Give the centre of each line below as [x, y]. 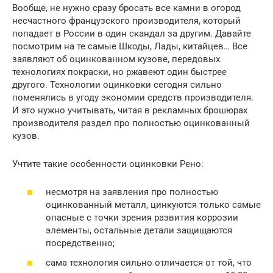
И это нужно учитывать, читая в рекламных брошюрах [130, 110]
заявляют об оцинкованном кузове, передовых [116, 59]
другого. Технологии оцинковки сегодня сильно [117, 84]
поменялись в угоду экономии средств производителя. [133, 97]
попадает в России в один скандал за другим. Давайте [132, 33]
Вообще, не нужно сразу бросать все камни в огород [126, 8]
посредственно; [80, 243]
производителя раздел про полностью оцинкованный [131, 123]
